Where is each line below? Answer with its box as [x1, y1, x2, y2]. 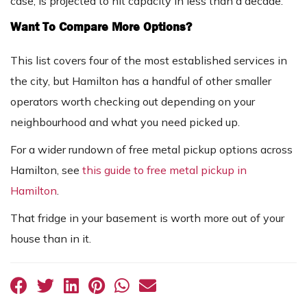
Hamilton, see [10, 163, 82, 177]
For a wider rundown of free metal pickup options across [10, 143, 293, 157]
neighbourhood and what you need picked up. [10, 115, 240, 130]
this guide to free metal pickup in [82, 163, 247, 177]
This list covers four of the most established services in [10, 53, 287, 68]
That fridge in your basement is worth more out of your [10, 211, 284, 225]
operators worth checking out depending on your [10, 95, 255, 109]
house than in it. [10, 232, 91, 246]
